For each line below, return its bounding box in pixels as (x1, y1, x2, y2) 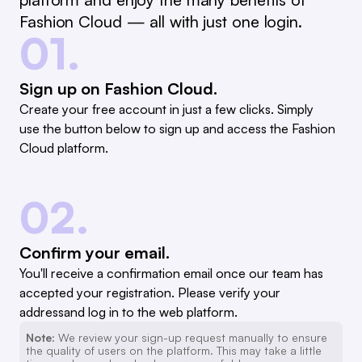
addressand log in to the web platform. (19, 304, 238, 320)
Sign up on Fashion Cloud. (19, 78, 217, 99)
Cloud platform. (19, 140, 108, 156)
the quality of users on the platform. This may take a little (26, 343, 322, 357)
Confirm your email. (19, 242, 170, 263)
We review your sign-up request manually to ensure (55, 330, 327, 344)
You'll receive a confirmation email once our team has (19, 265, 323, 281)
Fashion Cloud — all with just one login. (19, 11, 302, 32)
